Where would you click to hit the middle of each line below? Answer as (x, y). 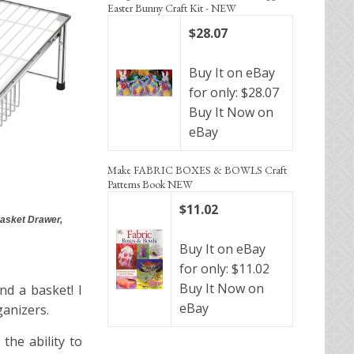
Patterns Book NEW (150, 184)
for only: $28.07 (234, 92)
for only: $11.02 (224, 268)
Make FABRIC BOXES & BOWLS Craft (197, 169)
